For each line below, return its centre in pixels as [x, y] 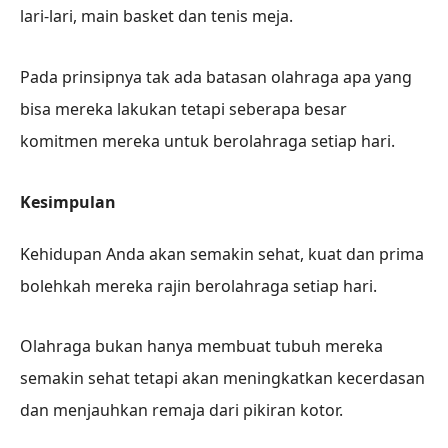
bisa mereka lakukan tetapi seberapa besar [183, 108]
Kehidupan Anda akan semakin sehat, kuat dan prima [222, 253]
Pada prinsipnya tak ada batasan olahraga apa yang [216, 76]
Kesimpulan [68, 201]
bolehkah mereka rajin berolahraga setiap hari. [198, 285]
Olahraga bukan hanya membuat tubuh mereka [201, 346]
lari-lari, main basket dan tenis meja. [156, 15]
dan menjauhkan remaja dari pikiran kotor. [181, 410]
